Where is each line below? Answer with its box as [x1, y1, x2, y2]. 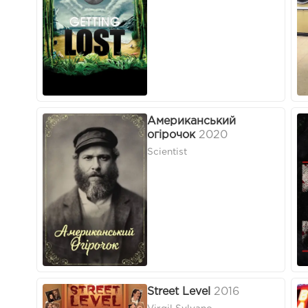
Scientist [147, 148, 187, 157]
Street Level [147, 287, 210, 298]
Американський [147, 116, 236, 127]
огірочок [147, 130, 195, 141]
